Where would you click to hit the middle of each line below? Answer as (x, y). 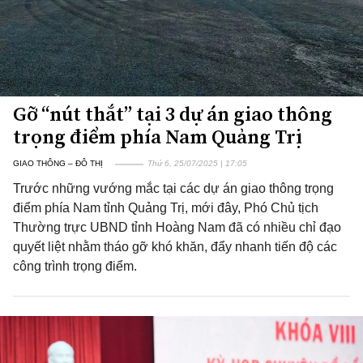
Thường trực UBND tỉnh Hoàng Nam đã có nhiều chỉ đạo (177, 227)
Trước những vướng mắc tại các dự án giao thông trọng (173, 188)
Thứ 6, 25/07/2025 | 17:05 (197, 163)
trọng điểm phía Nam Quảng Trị (158, 137)
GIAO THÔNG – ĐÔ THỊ (58, 163)
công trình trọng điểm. (75, 266)
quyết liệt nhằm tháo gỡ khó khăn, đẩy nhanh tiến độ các (175, 247)
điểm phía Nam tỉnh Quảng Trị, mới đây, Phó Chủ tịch (166, 208)
